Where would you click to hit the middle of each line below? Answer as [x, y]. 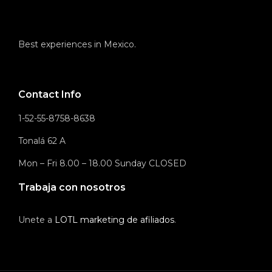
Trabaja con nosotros [72, 188]
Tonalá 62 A [42, 141]
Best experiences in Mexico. [77, 45]
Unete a [36, 220]
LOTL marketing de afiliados [114, 220]
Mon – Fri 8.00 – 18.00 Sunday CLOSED [102, 164]
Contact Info [50, 95]
